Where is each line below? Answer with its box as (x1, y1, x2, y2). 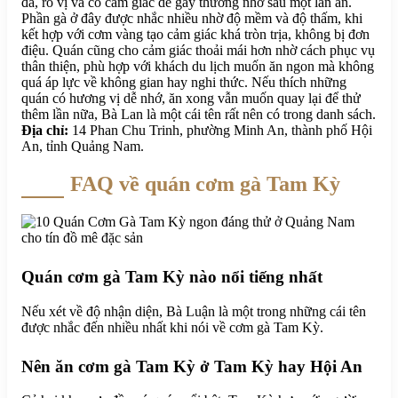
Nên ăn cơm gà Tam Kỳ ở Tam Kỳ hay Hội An (21, 356, 362, 376)
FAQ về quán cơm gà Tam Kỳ (70, 172, 340, 196)
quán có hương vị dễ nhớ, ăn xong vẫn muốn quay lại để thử (21, 91, 361, 107)
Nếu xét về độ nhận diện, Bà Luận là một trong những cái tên (21, 303, 366, 319)
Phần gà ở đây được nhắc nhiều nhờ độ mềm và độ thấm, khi (21, 11, 362, 27)
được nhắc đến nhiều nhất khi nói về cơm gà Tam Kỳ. (21, 319, 323, 335)
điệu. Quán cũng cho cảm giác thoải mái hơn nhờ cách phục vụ (21, 43, 375, 59)
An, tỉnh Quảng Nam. (21, 139, 144, 155)
